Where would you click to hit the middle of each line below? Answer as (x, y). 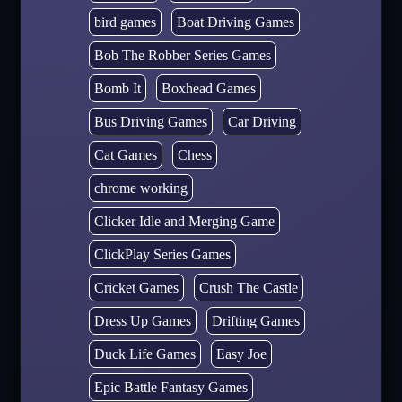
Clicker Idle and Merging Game (184, 221)
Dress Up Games (142, 320)
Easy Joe (241, 354)
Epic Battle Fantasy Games (170, 387)
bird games (125, 22)
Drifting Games (255, 320)
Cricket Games (136, 287)
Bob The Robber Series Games (182, 55)
